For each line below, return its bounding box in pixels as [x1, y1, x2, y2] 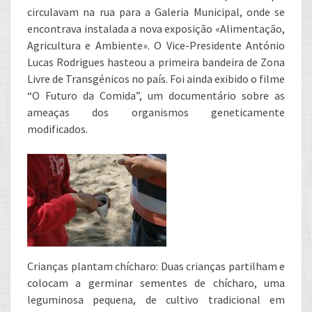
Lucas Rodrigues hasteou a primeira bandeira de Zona [27, 55, 285, 69]
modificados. [27, 122, 88, 136]
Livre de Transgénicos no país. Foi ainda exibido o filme [27, 72, 285, 86]
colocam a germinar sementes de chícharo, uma [27, 276, 285, 290]
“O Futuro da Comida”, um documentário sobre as [27, 88, 285, 102]
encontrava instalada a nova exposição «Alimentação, [27, 22, 285, 36]
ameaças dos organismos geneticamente [27, 105, 285, 119]
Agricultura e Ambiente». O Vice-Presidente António [27, 38, 285, 52]
